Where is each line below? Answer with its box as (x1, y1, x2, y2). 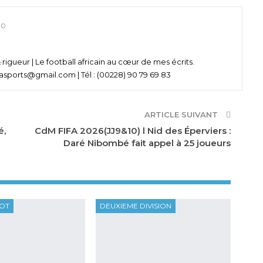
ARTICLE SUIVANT (144, 110, 221, 120)
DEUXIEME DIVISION (99, 201, 171, 211)
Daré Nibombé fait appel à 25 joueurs (63, 137, 231, 149)
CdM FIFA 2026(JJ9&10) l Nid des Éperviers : (35, 125, 231, 137)
